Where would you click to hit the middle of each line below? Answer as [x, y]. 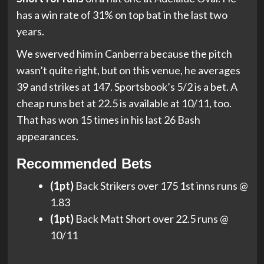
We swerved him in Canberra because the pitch [124, 53]
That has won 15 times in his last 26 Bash [108, 119]
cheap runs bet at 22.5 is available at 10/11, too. [124, 103]
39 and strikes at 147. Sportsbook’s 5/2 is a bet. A [127, 86]
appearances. [47, 136]
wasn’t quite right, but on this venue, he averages [128, 70]
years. [30, 31]
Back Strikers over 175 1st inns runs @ [161, 185]
